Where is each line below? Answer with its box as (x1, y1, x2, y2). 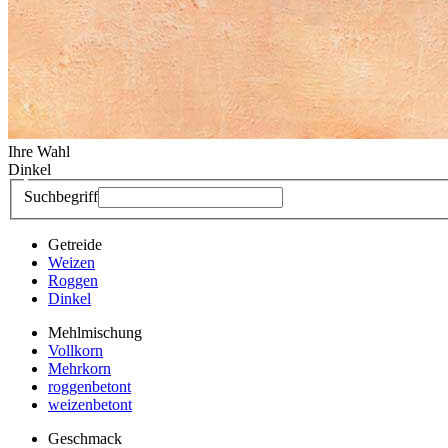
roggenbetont (48, 377, 131, 395)
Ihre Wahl (8, 143, 70, 160)
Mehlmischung (48, 323, 142, 341)
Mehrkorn (48, 359, 111, 377)
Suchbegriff (24, 187, 98, 205)
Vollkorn (48, 341, 103, 359)
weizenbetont (48, 395, 132, 413)
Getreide (48, 235, 102, 253)
